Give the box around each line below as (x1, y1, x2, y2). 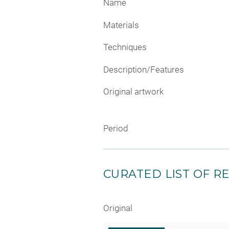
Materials (103, 19, 139, 30)
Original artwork (103, 86, 164, 97)
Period (103, 123, 128, 133)
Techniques (103, 42, 147, 53)
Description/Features (103, 64, 184, 75)
